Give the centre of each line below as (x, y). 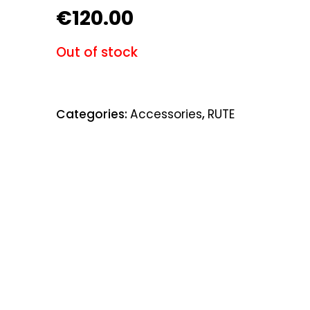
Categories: (93, 114)
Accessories (166, 114)
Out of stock (97, 53)
